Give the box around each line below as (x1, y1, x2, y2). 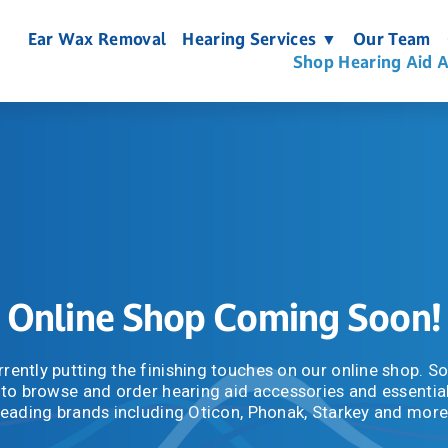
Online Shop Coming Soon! (6, 293, 442, 342)
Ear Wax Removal (27, 29, 167, 50)
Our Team (353, 29, 431, 50)
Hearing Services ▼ (182, 29, 337, 50)
